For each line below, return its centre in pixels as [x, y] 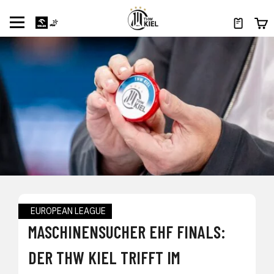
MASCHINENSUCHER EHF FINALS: [127, 232]
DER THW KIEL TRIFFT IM [104, 258]
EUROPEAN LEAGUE [68, 211]
